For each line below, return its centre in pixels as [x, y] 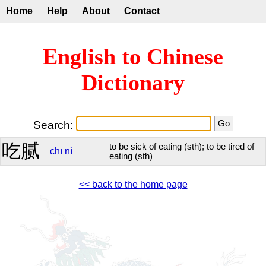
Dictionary [133, 83]
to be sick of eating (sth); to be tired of [182, 146]
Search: [54, 125]
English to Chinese [133, 57]
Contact [142, 11]
